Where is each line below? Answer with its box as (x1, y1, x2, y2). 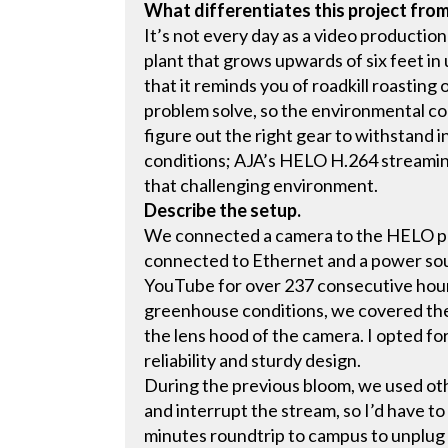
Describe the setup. (144, 199, 305, 222)
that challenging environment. (144, 174, 382, 197)
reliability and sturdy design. (144, 349, 365, 372)
